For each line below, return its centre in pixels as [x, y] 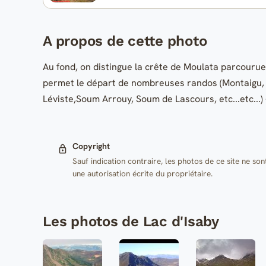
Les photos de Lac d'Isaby [131, 221]
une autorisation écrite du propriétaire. [142, 174]
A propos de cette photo [125, 41]
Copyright [91, 146]
